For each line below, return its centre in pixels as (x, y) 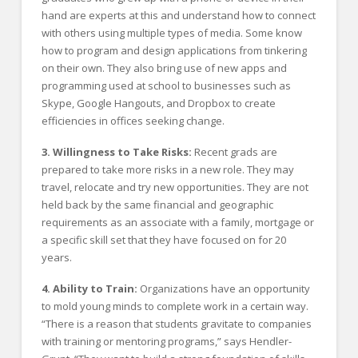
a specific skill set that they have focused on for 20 (163, 240)
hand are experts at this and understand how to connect (178, 15)
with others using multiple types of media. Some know (171, 33)
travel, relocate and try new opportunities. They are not (175, 187)
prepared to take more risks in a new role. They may (167, 170)
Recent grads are (234, 152)
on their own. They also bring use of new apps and (164, 68)
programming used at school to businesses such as (166, 86)
